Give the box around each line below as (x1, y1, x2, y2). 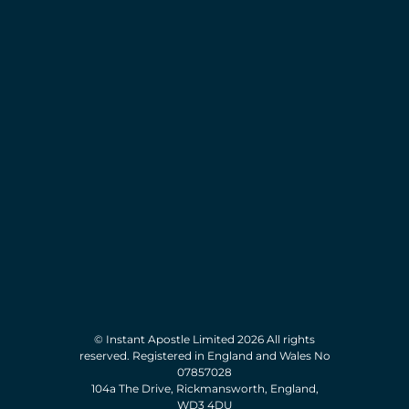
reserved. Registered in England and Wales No (79, 349, 330, 363)
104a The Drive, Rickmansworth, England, (90, 382, 319, 396)
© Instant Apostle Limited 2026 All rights (94, 332, 315, 347)
